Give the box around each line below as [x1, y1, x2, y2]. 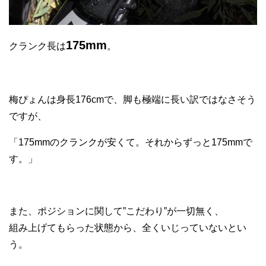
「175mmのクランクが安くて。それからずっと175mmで [9, 137, 252, 147]
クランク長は [9, 40, 66, 51]
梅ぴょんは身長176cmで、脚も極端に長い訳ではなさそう [9, 94, 256, 104]
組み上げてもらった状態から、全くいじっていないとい [9, 222, 246, 233]
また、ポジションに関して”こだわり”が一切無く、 [9, 205, 224, 216]
